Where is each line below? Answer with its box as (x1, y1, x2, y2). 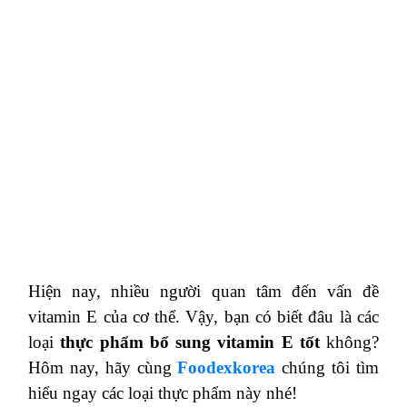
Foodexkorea (177, 358, 276, 377)
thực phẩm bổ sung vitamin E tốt (60, 333, 320, 352)
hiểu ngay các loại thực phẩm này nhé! (28, 383, 297, 402)
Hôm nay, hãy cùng (28, 358, 178, 377)
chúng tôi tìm (275, 358, 380, 377)
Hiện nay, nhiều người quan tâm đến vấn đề (28, 282, 379, 301)
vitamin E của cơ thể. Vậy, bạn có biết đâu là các (28, 307, 379, 326)
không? (319, 333, 379, 352)
